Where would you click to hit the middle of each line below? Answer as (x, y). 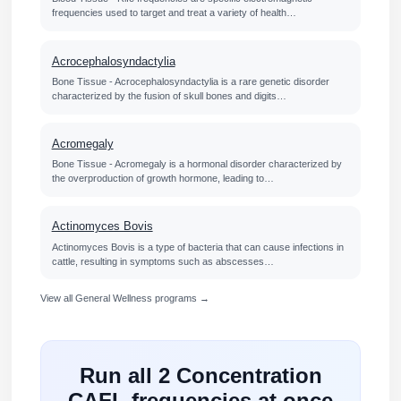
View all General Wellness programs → (124, 299)
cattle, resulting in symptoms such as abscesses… (162, 261)
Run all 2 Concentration (200, 376)
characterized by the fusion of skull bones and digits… (169, 95)
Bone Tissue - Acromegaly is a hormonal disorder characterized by (196, 164)
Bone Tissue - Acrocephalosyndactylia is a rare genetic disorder (190, 81)
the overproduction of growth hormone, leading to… (162, 179)
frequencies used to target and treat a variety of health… (174, 13)
